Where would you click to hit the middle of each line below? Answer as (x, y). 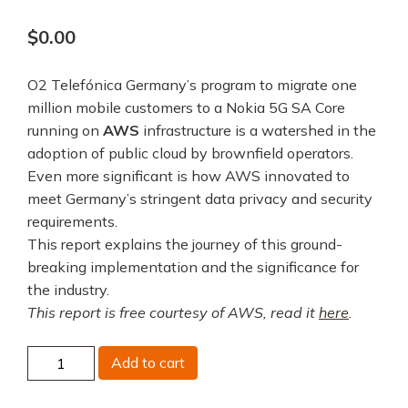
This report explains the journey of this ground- (185, 244)
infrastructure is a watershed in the (258, 130)
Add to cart (148, 362)
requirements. (72, 221)
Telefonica (62, 378)
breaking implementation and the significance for (193, 266)
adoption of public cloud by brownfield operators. (190, 153)
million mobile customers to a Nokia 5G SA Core (186, 107)
